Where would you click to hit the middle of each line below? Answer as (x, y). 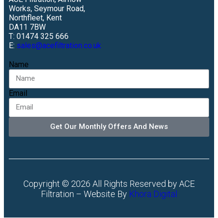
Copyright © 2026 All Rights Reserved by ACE (109, 183)
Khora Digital (153, 194)
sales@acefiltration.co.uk (59, 45)
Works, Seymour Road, (47, 8)
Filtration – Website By (85, 194)
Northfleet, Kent (35, 18)
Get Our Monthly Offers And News (109, 127)
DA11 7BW (27, 27)
